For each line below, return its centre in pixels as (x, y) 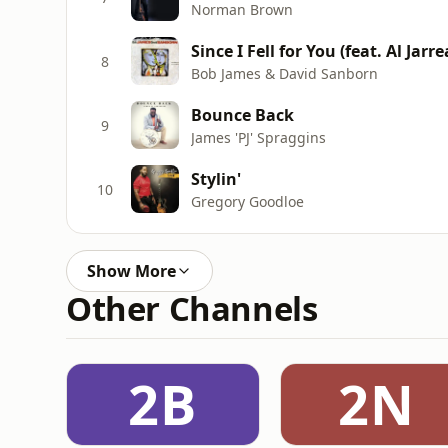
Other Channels (192, 308)
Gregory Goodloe (247, 201)
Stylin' (216, 178)
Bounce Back (242, 114)
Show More (131, 271)
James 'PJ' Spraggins (258, 137)
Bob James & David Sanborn (284, 73)
